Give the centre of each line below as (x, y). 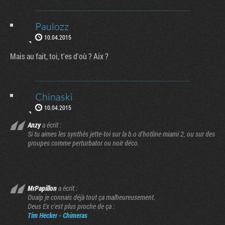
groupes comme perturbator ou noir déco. (83, 143)
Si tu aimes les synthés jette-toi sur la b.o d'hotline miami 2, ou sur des (121, 134)
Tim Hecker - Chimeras (58, 215)
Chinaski (54, 96)
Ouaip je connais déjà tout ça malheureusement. (91, 197)
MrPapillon (42, 188)
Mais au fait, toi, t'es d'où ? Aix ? (59, 56)
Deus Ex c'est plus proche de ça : (71, 206)
